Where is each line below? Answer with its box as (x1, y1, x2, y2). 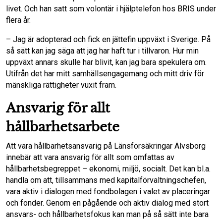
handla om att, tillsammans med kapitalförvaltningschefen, (6, 175, 206, 185)
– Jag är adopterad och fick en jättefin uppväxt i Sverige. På (6, 35, 211, 44)
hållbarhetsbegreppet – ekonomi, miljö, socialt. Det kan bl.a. (6, 164, 211, 173)
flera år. (6, 15, 31, 25)
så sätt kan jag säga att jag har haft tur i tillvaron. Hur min (6, 46, 199, 55)
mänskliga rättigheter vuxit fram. (6, 80, 116, 90)
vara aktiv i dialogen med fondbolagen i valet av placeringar (6, 187, 210, 196)
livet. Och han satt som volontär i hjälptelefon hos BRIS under (6, 4, 216, 13)
